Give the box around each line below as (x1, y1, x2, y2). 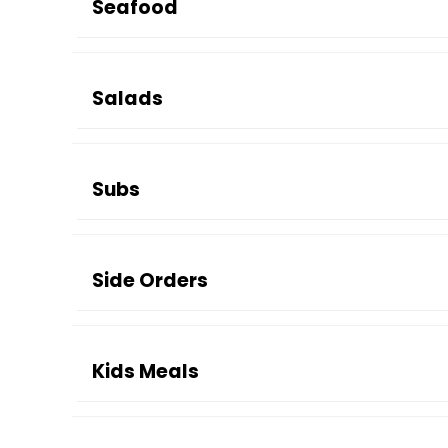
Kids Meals (92, 358, 199, 385)
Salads (92, 85, 163, 112)
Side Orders (92, 267, 208, 294)
